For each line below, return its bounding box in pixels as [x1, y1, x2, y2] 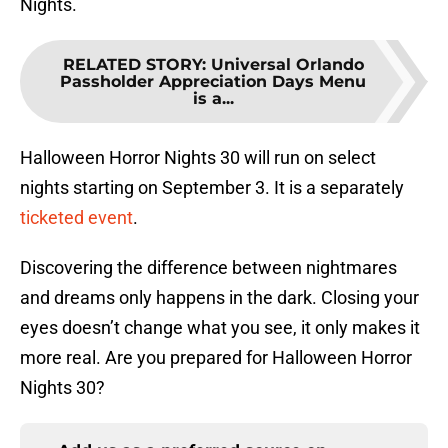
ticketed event [20, 207, 133, 229]
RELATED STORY [62, 55, 202, 75]
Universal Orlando [210, 55, 364, 75]
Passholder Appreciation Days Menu [60, 72, 366, 92]
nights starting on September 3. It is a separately [20, 177, 404, 199]
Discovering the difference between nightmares [20, 257, 397, 279]
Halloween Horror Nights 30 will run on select [20, 147, 376, 169]
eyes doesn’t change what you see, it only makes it [20, 317, 420, 339]
